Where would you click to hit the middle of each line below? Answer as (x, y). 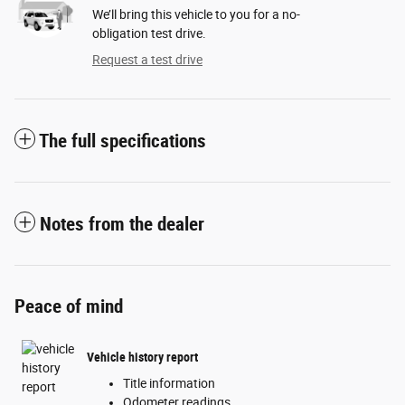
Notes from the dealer (122, 225)
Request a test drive (147, 60)
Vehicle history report (142, 357)
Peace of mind (69, 307)
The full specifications (122, 141)
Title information (169, 384)
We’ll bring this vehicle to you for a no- (196, 15)
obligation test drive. (149, 34)
